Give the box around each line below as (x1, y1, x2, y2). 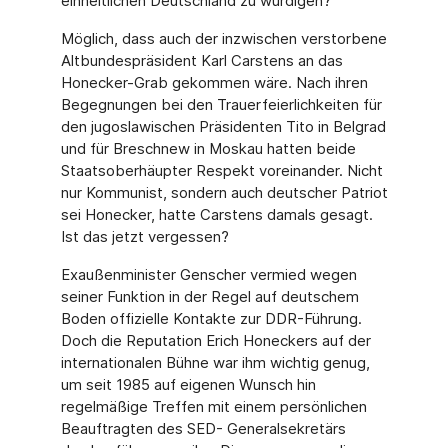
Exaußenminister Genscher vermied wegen (60, 265, 357, 284)
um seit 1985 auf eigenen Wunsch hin (60, 375, 316, 394)
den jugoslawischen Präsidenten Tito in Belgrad (60, 117, 386, 136)
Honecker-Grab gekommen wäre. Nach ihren (60, 73, 368, 92)
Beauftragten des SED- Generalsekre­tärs (60, 419, 346, 438)
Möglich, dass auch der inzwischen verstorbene (60, 29, 387, 48)
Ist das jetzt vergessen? (60, 227, 229, 246)
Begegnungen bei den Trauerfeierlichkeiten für (60, 95, 382, 114)
